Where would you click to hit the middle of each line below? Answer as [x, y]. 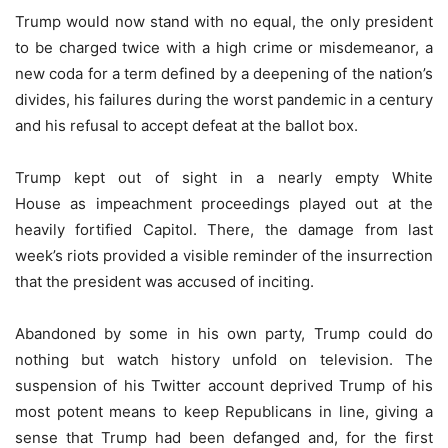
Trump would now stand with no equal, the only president [224, 22]
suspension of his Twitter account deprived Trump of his [224, 386]
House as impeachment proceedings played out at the [224, 204]
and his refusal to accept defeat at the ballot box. [186, 126]
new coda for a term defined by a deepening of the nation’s [224, 74]
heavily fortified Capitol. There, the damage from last [224, 230]
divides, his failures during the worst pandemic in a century [224, 100]
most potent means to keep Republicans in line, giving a [224, 412]
